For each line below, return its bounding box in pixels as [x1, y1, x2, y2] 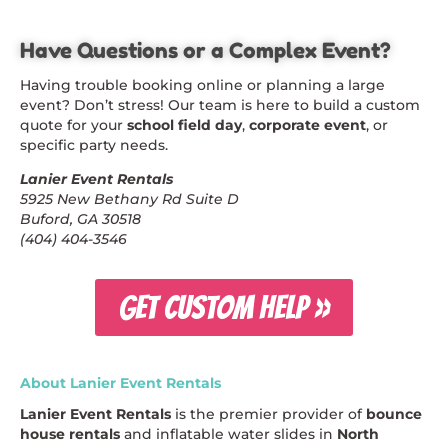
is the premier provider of [171, 405, 366, 423]
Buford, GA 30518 [20, 210, 141, 228]
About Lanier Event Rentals [20, 374, 221, 392]
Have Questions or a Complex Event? [20, 38, 391, 63]
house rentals [20, 425, 120, 443]
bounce [366, 405, 422, 423]
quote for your [20, 116, 127, 134]
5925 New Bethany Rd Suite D [20, 190, 239, 208]
